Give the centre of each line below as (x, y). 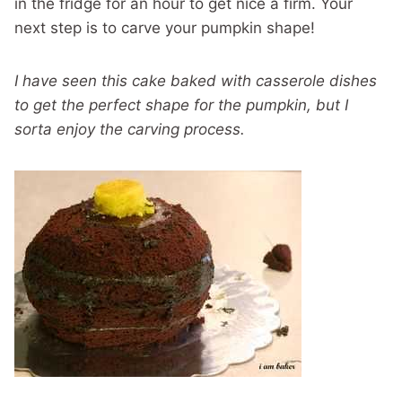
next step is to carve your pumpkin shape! (165, 28)
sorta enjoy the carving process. (130, 130)
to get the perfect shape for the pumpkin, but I (181, 105)
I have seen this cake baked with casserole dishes (196, 81)
